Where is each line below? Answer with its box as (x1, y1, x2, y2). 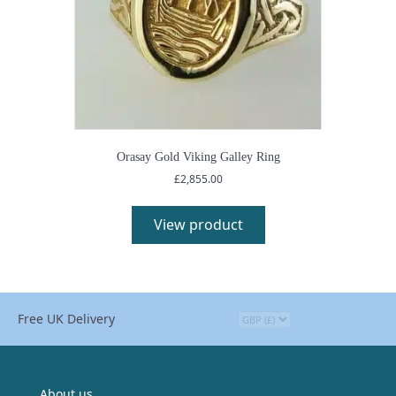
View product (153, 214, 243, 234)
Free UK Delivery (18, 309, 115, 327)
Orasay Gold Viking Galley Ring (116, 149, 280, 164)
